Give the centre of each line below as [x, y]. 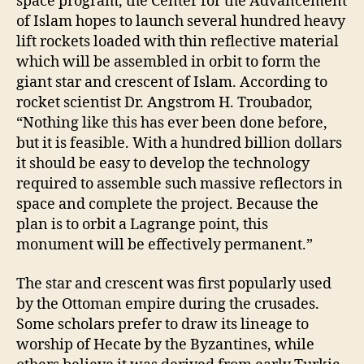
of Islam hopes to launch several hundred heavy [181, 22]
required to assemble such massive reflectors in [180, 184]
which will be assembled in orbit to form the [169, 63]
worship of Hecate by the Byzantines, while [165, 344]
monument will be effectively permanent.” [165, 245]
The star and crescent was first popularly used [174, 284]
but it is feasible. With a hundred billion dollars [179, 144]
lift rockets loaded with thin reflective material [178, 42]
